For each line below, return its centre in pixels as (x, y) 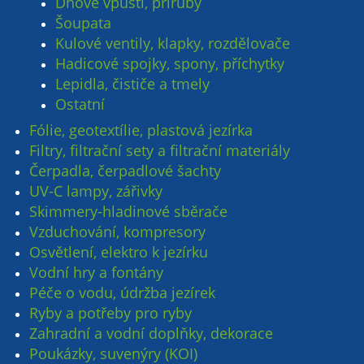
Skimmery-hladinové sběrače (129, 211)
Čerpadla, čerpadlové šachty (126, 170)
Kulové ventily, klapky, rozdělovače (173, 43)
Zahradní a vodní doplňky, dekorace (152, 333)
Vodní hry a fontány (97, 272)
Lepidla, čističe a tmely (133, 83)
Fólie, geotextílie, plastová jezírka (141, 130)
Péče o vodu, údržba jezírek (123, 292)
